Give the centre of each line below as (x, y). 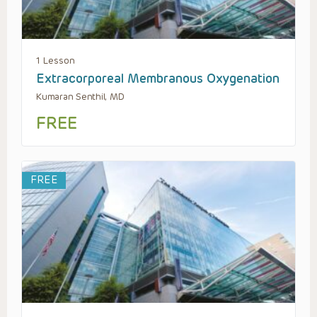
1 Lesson (56, 60)
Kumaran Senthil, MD (80, 96)
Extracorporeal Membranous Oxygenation (158, 78)
